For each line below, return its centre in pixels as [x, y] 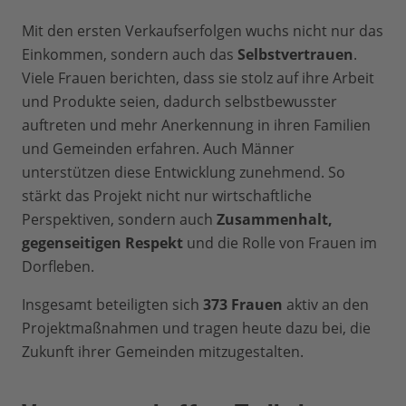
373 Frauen [243, 305]
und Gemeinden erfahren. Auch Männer [158, 149]
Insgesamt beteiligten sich [112, 305]
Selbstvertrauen [295, 55]
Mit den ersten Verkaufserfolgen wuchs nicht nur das [203, 31]
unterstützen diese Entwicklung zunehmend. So [184, 173]
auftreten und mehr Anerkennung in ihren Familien [196, 126]
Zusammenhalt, [275, 220]
